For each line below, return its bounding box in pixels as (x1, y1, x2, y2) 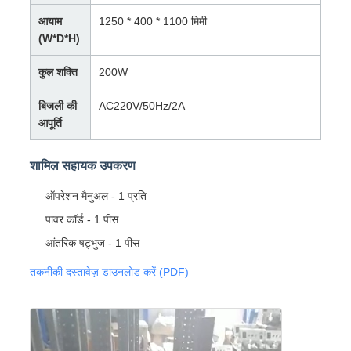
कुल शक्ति (38, 66, 78, 79)
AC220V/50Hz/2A (98, 100, 185, 113)
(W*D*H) (38, 32, 80, 45)
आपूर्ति (38, 117, 62, 130)
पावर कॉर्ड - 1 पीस (45, 213, 118, 226)
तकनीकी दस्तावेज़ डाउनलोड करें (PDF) (29, 266, 189, 279)
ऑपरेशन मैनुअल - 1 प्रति (45, 190, 147, 203)
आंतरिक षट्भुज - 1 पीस (45, 237, 139, 250)
